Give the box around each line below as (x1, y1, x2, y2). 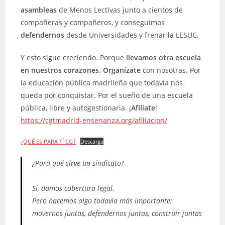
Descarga (80, 138, 103, 145)
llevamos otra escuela (126, 53, 201, 62)
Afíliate (131, 103, 156, 113)
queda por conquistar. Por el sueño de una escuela (21, 90, 193, 100)
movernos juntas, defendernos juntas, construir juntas (32, 208, 202, 218)
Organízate (103, 65, 141, 75)
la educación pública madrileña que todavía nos (21, 78, 183, 87)
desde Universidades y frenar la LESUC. (64, 30, 199, 40)
